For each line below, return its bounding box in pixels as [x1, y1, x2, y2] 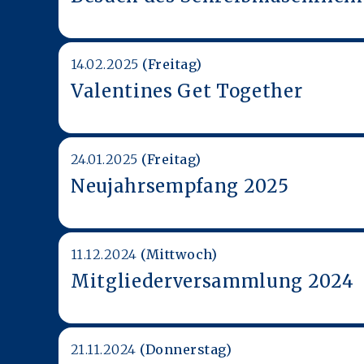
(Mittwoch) [141, 245, 218, 262]
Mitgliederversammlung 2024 [71, 269, 354, 292]
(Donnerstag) [140, 340, 232, 357]
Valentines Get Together [71, 79, 303, 102]
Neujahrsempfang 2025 [71, 174, 289, 197]
